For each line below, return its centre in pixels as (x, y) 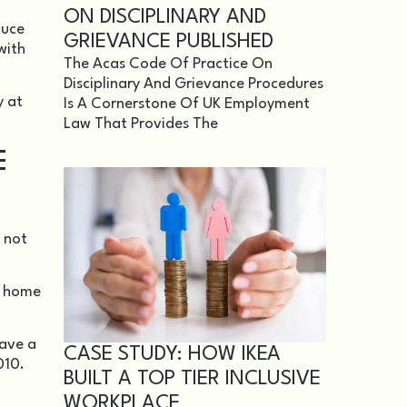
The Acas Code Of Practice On (168, 65)
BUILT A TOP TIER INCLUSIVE (192, 379)
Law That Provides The (141, 124)
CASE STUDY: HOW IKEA (172, 354)
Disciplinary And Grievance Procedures (194, 84)
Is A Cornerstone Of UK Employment (187, 104)
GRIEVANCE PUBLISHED (169, 42)
